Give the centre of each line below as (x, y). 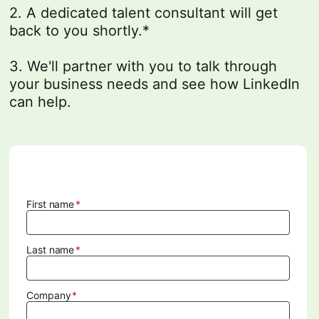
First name (50, 204)
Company (49, 295)
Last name (51, 249)
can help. (41, 101)
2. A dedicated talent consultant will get (144, 12)
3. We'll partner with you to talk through (143, 66)
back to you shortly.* (80, 30)
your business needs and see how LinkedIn (155, 84)
